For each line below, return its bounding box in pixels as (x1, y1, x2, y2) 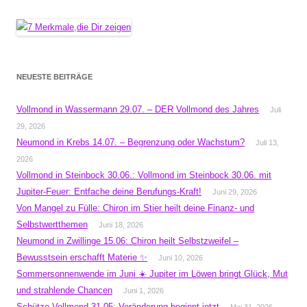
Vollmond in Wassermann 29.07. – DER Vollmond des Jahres (16, 104, 259, 114)
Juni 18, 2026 (99, 221, 143, 229)
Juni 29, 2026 (212, 188, 257, 196)
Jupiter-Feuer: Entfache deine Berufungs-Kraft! (16, 186, 201, 197)
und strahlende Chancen (16, 285, 112, 295)
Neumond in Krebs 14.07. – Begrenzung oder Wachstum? (16, 137, 245, 147)
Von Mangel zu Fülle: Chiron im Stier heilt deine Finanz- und (16, 203, 254, 213)
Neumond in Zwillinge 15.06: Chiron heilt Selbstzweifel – (16, 236, 238, 246)
